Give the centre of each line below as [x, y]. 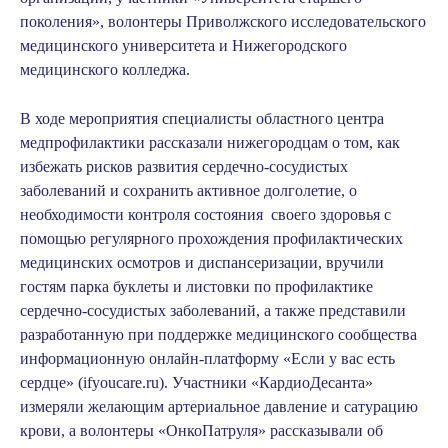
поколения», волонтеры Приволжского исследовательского [223, 21]
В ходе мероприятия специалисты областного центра [202, 118]
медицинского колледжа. [105, 69]
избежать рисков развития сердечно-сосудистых [184, 166]
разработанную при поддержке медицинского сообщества [218, 334]
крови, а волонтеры [89, 430]
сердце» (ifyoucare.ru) [92, 382]
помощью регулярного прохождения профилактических [211, 238]
